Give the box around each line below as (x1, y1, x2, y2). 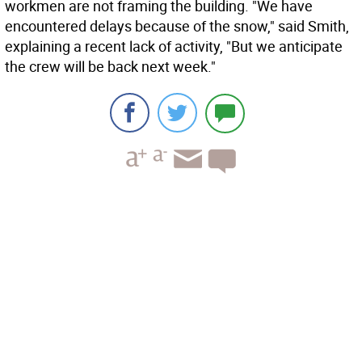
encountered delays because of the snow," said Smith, (5, 16, 349, 36)
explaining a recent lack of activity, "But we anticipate (5, 36, 343, 56)
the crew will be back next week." (5, 57, 216, 76)
